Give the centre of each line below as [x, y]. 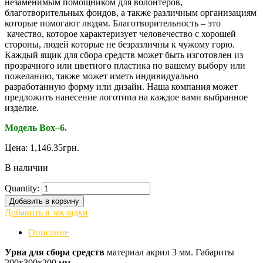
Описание [48, 232]
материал [125, 252]
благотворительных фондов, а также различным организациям [131, 12]
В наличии [26, 167]
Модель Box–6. [36, 127]
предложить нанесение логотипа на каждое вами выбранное [126, 97]
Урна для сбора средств [55, 252]
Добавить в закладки [46, 212]
